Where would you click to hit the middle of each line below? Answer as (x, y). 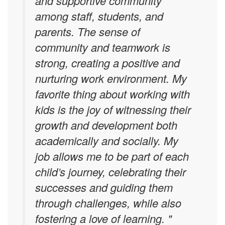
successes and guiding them (104, 187)
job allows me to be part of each (112, 156)
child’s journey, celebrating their (110, 172)
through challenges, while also (108, 203)
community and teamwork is (103, 47)
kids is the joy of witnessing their (113, 109)
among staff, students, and (99, 16)
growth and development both (106, 125)
